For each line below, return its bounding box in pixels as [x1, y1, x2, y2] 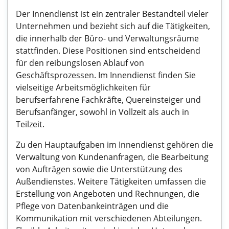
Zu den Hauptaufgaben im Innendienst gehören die [16, 139, 213, 150]
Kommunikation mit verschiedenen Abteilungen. [16, 213, 202, 224]
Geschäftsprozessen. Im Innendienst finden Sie [16, 70, 196, 81]
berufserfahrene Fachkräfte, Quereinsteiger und [16, 94, 201, 105]
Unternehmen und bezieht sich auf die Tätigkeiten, [16, 20, 210, 32]
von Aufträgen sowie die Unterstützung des [16, 164, 182, 175]
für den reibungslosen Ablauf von [16, 57, 144, 68]
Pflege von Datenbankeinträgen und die [16, 200, 169, 212]
